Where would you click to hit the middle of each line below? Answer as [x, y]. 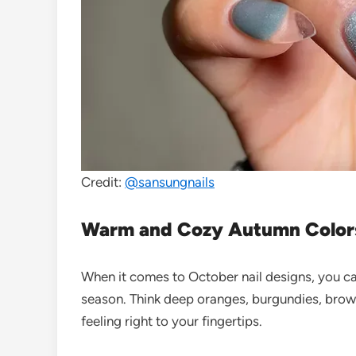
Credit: [103, 182]
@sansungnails [170, 182]
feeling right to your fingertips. [172, 321]
